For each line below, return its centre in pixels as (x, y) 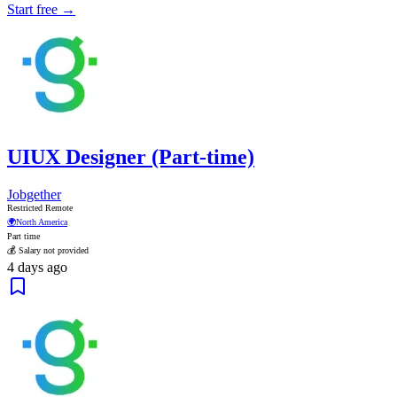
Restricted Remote (40, 207)
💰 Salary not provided (48, 250)
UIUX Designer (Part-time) (131, 156)
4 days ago (37, 267)
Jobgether (34, 194)
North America (42, 222)
